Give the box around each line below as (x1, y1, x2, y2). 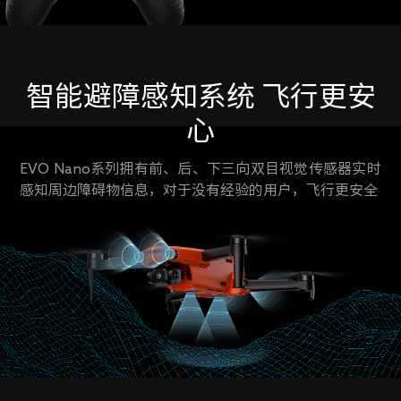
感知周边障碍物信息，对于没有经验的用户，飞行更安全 (20, 182, 379, 197)
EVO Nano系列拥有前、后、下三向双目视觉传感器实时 (20, 160, 381, 175)
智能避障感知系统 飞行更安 (25, 81, 376, 110)
